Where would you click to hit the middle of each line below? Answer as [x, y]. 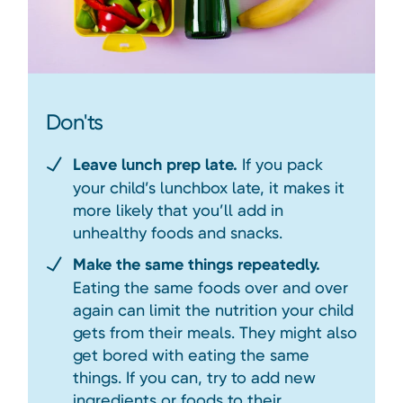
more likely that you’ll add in [178, 210]
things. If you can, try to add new [194, 378]
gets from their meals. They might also [215, 333]
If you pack [280, 165]
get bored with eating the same [191, 355]
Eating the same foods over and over [210, 288]
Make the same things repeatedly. [196, 265]
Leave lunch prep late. [155, 165]
